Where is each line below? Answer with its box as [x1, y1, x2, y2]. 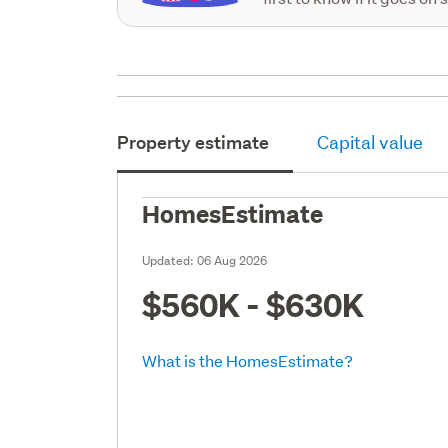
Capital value [317, 130, 424, 154]
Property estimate [117, 130, 270, 154]
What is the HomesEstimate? [142, 349, 354, 371]
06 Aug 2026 [197, 251, 268, 269]
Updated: [142, 251, 198, 269]
